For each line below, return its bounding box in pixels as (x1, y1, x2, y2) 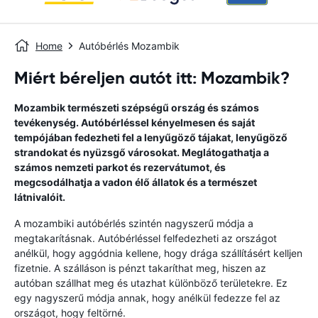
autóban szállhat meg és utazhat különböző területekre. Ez (14, 277, 287, 289)
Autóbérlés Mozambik (79, 40, 180, 52)
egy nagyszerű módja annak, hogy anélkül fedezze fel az (14, 292, 280, 304)
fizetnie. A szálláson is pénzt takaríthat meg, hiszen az (14, 262, 266, 274)
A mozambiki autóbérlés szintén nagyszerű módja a (14, 217, 253, 229)
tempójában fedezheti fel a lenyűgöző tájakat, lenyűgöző (14, 131, 287, 143)
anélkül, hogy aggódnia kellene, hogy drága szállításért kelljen (14, 247, 302, 259)
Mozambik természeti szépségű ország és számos (14, 102, 259, 114)
